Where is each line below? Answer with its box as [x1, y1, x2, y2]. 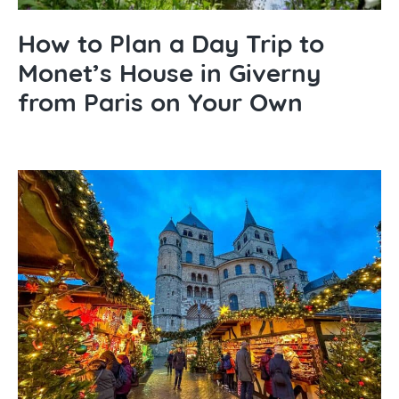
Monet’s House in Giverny [18, 57, 321, 89]
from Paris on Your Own [18, 86, 303, 118]
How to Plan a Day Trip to [18, 28, 324, 60]
